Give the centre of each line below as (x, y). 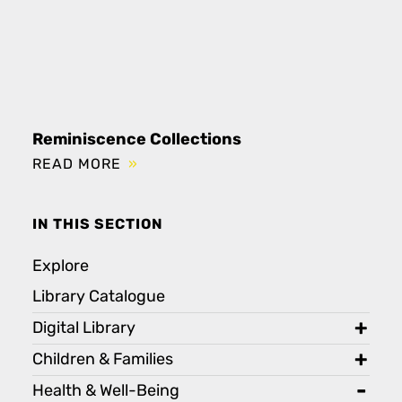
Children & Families (103, 360)
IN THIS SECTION (98, 225)
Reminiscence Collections (137, 139)
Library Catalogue (99, 297)
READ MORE (79, 164)
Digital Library (84, 328)
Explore (61, 267)
